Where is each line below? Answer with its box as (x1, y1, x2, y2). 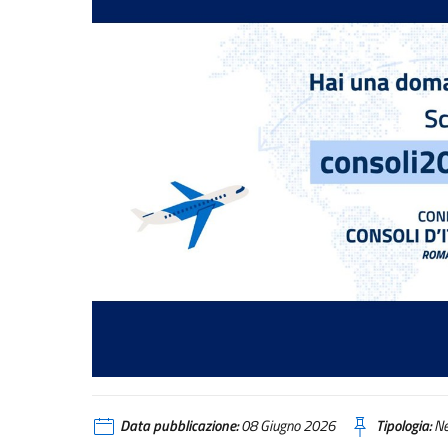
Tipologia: (376, 414, 431, 438)
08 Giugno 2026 (238, 414, 335, 438)
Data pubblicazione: (120, 414, 238, 438)
